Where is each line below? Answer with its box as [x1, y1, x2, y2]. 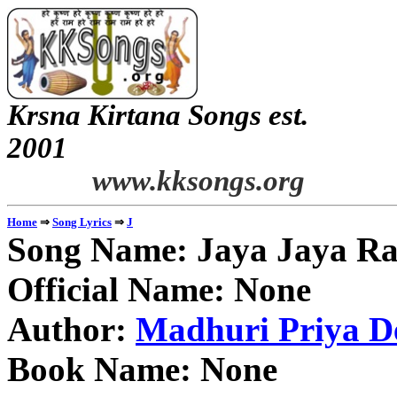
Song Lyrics [52, 215, 112, 229]
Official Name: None [7, 270, 311, 308]
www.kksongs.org [92, 165, 305, 197]
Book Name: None [7, 350, 277, 388]
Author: [7, 310, 136, 348]
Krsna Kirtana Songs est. [7, 99, 308, 131]
